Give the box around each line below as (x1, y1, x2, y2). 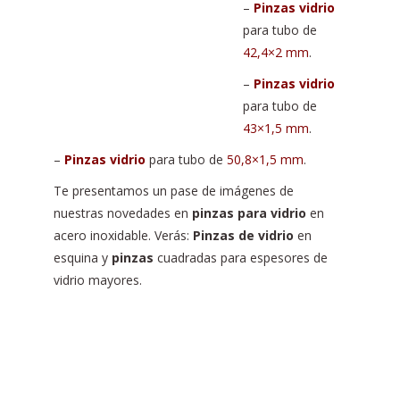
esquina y (54, 249, 112, 266)
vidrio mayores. (54, 271, 142, 288)
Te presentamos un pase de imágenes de (54, 182, 294, 199)
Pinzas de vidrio (193, 227, 294, 244)
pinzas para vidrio (192, 204, 306, 221)
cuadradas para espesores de (154, 249, 328, 266)
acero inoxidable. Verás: (54, 227, 193, 244)
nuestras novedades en (54, 204, 192, 221)
